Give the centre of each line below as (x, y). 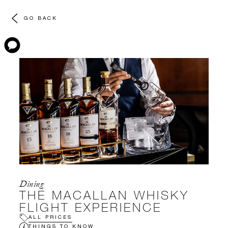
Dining (31, 184)
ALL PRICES (50, 217)
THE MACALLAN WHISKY (104, 195)
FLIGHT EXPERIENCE (91, 207)
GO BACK (41, 18)
